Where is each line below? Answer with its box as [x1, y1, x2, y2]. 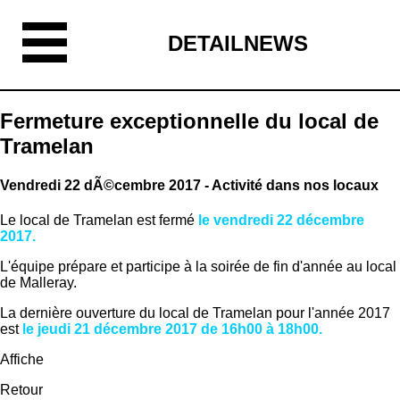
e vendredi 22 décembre [202, 212, 364, 229]
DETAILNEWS [168, 31, 308, 55]
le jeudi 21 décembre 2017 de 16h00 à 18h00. [19, 321, 329, 337]
